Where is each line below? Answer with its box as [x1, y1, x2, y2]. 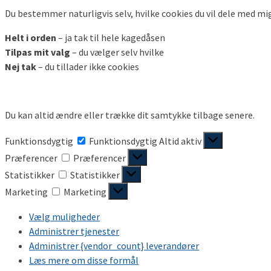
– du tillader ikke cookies [36, 60, 139, 73]
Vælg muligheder [29, 210, 100, 223]
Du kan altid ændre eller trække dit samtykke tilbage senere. [5, 108, 255, 121]
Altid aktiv [159, 134, 203, 147]
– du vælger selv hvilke [70, 45, 164, 58]
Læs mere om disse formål [29, 253, 139, 266]
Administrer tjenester [29, 224, 119, 237]
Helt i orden [5, 31, 56, 44]
